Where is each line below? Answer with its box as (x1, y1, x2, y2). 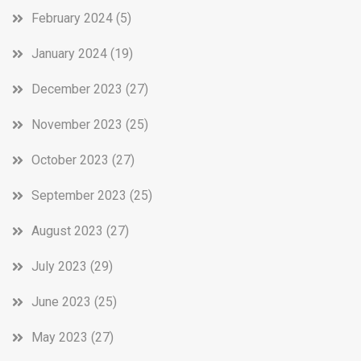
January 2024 (31, 45, 107, 61)
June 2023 (31, 293, 91, 309)
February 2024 (31, 10, 113, 26)
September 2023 (31, 187, 127, 203)
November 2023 (31, 116, 122, 132)
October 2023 (31, 151, 109, 168)
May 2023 (31, 329, 88, 345)
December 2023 (31, 81, 122, 97)
